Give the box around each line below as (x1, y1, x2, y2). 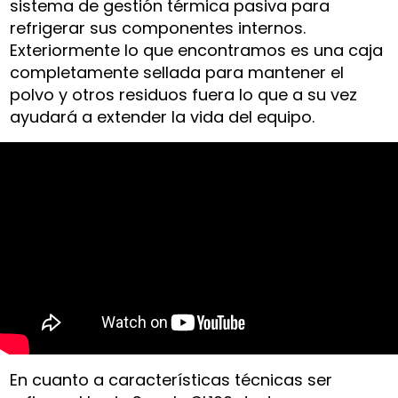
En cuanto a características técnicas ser (10, 369, 333, 392)
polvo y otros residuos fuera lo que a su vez (10, 83, 358, 106)
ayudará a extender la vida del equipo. (10, 105, 315, 128)
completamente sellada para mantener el (10, 60, 345, 84)
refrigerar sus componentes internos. (10, 16, 306, 39)
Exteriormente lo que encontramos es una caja (10, 38, 384, 61)
